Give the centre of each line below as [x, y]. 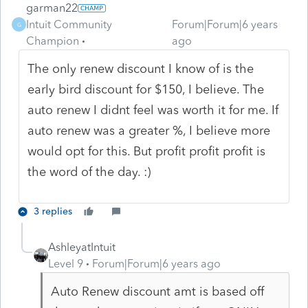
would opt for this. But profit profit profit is [147, 151]
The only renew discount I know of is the [141, 68]
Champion [53, 41]
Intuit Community [69, 24]
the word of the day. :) [89, 172]
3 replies [53, 211]
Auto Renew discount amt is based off [157, 291]
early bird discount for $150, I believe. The [146, 89]
